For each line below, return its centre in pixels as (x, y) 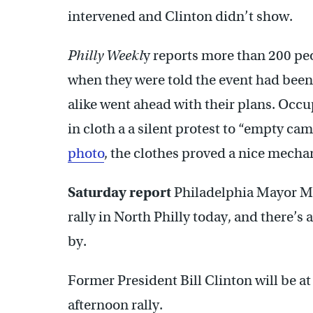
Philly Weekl (105, 56)
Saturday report (121, 192)
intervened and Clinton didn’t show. (180, 16)
